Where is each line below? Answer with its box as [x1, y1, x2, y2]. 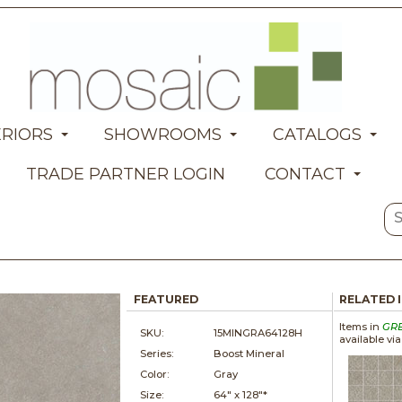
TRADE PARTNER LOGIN [25, 163, 225, 184]
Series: [140, 346, 174, 360]
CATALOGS [272, 124, 362, 144]
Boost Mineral [214, 346, 285, 360]
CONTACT [264, 163, 345, 184]
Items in [338, 319, 382, 333]
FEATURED [134, 292, 199, 306]
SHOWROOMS [103, 124, 222, 144]
